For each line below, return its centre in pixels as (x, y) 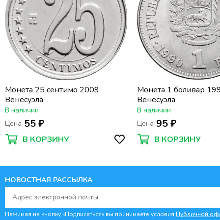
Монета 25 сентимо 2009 (52, 90)
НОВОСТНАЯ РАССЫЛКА (49, 180)
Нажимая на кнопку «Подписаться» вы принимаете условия (90, 214)
